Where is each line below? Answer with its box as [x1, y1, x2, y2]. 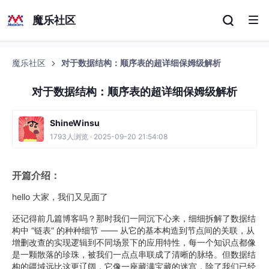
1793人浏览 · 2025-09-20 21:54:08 [50, 132, 168, 141]
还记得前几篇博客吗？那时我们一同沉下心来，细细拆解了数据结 [12, 213, 256, 223]
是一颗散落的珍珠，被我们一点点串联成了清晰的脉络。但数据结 [12, 249, 256, 259]
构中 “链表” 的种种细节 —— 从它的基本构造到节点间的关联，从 [12, 225, 255, 235]
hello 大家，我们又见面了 [12, 192, 108, 202]
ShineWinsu [50, 118, 100, 128]
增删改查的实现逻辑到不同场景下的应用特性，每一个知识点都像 [12, 237, 256, 247]
